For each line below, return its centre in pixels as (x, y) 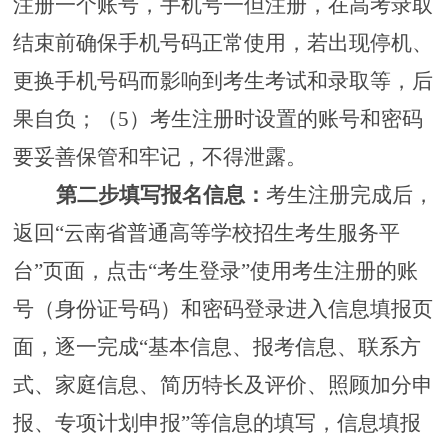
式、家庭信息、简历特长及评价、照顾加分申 (222, 385)
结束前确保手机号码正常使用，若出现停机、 (222, 43)
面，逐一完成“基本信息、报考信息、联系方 (216, 347)
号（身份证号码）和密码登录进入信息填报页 (222, 309)
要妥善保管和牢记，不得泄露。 (159, 157)
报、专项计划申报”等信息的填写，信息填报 (216, 423)
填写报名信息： (192, 195)
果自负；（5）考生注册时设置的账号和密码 (217, 119)
